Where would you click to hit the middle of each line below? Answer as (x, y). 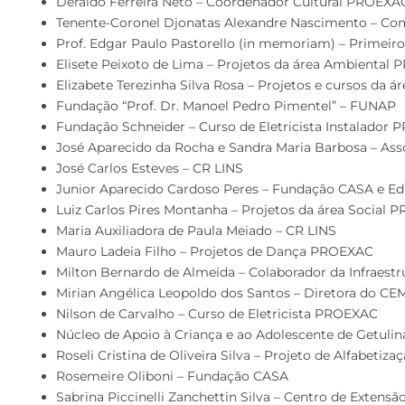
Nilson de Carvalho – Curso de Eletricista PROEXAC (217, 314)
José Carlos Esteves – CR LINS (150, 168)
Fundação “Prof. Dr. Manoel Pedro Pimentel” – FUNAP (226, 106)
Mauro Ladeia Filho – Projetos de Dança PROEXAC (215, 251)
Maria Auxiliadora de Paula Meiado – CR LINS (196, 231)
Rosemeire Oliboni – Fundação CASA (172, 376)
